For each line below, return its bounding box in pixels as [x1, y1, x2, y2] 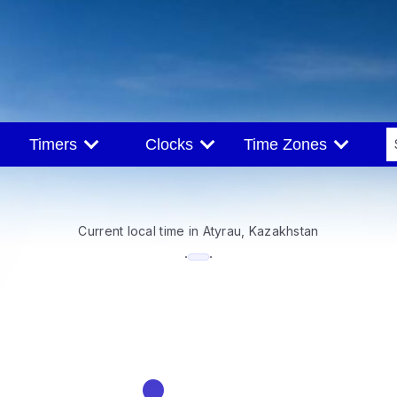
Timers [28, 136, 86, 153]
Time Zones [243, 136, 336, 153]
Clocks [144, 136, 202, 153]
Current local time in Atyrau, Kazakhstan [78, 222, 319, 238]
